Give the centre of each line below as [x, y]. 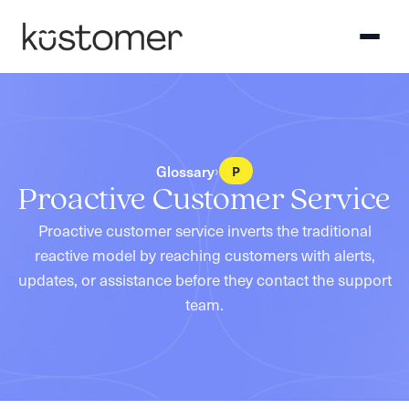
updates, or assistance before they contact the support [204, 279]
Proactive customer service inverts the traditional [204, 230]
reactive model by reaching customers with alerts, [204, 255]
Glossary [185, 170]
